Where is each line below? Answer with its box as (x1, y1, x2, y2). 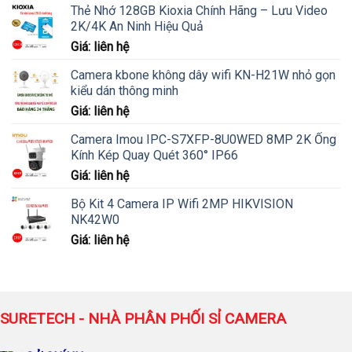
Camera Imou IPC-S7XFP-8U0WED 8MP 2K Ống (71, 131, 336, 147)
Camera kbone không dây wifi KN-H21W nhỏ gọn (71, 67, 335, 82)
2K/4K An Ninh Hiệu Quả (71, 18, 203, 34)
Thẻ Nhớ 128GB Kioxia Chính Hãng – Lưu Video (71, 2, 328, 18)
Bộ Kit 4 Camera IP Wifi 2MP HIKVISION (71, 196, 293, 211)
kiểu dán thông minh (71, 82, 178, 98)
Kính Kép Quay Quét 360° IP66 (71, 147, 238, 163)
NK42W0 (71, 211, 119, 227)
